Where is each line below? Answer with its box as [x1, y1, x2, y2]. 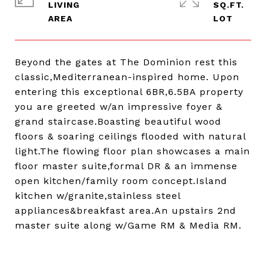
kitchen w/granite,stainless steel [15, 190, 180, 201]
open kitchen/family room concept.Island [15, 175, 227, 186]
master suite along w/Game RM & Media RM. [15, 220, 242, 231]
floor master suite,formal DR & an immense [15, 160, 237, 172]
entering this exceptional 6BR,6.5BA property [15, 86, 243, 97]
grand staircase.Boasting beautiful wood [15, 116, 221, 127]
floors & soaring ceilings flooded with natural [15, 131, 246, 142]
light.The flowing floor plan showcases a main [15, 145, 250, 157]
